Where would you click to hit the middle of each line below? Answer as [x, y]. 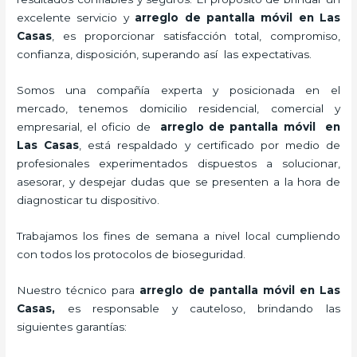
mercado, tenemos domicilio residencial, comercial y [178, 108]
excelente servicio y [76, 17]
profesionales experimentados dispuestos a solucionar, [178, 163]
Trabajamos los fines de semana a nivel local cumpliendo [178, 235]
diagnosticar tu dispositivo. [88, 200]
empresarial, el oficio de [88, 126]
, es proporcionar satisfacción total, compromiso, [196, 35]
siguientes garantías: [72, 326]
